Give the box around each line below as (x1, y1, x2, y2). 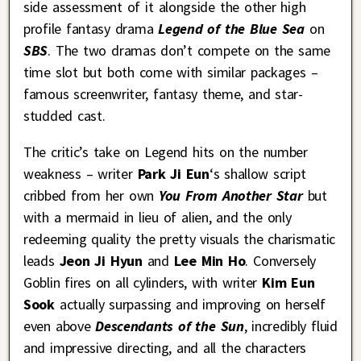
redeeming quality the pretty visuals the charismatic (23, 230, 335, 249)
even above (23, 317, 96, 336)
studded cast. (23, 106, 106, 126)
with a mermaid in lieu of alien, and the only (23, 208, 292, 227)
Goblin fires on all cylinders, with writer (23, 273, 263, 293)
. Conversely (245, 251, 316, 271)
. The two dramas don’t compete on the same (48, 41, 330, 60)
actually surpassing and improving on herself (54, 295, 326, 314)
